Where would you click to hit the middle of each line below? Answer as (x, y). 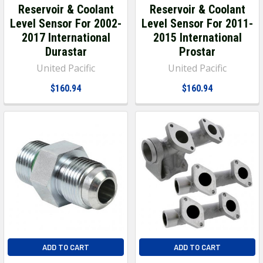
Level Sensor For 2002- (66, 23)
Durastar (66, 51)
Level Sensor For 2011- (197, 23)
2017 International (66, 37)
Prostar (197, 51)
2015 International (197, 37)
